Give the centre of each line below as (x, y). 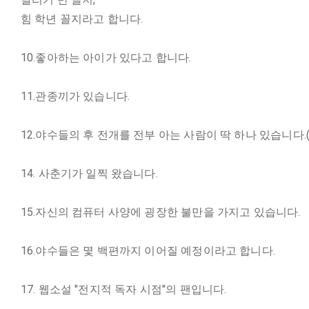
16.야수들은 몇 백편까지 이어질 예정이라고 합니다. (148, 251)
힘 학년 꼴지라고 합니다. (82, 19)
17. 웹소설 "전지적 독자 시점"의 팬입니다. (123, 289)
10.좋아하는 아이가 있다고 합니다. (106, 58)
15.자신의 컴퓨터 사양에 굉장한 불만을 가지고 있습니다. (160, 212)
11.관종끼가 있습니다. (75, 96)
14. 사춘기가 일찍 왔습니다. (89, 173)
